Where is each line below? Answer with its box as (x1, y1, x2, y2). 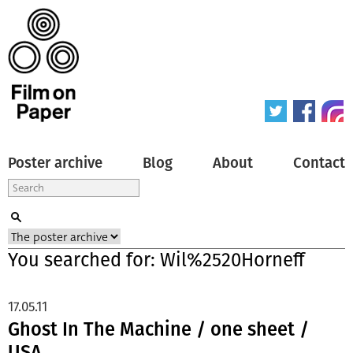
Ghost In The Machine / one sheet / (8, 318, 309, 340)
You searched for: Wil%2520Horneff (8, 248, 305, 271)
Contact (293, 154, 345, 172)
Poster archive (8, 154, 102, 172)
